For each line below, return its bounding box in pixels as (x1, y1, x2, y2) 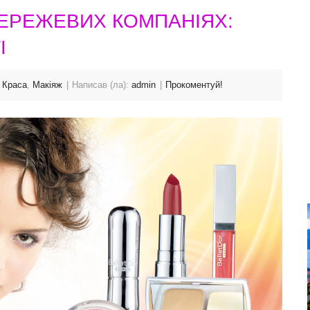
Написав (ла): (72, 80, 131, 90)
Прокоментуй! (165, 80, 223, 90)
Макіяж (33, 80, 62, 90)
